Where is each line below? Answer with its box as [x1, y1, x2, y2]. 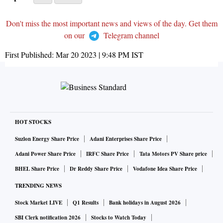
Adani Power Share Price [15, 150, 76, 158]
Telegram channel [101, 30, 159, 41]
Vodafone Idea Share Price [133, 165, 197, 173]
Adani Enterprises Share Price [90, 135, 162, 143]
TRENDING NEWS [15, 182, 62, 190]
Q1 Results [73, 199, 99, 207]
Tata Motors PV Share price [139, 150, 207, 158]
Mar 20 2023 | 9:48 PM [56, 49, 129, 60]
